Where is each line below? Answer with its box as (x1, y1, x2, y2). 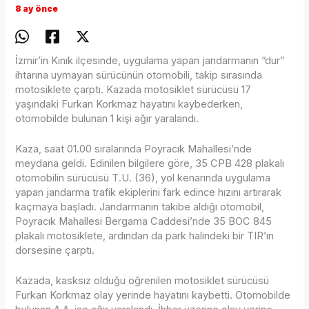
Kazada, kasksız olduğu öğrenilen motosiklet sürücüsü (15, 275, 270, 288)
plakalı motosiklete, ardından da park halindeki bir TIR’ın (15, 229, 275, 242)
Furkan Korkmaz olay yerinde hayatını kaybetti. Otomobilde (15, 289, 291, 302)
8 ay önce (15, 4, 59, 14)
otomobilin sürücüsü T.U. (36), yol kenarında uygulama (15, 171, 271, 184)
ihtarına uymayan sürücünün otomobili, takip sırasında (15, 68, 263, 81)
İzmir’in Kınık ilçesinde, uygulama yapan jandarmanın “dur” (15, 54, 285, 67)
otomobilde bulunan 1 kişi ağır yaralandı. (15, 112, 199, 125)
